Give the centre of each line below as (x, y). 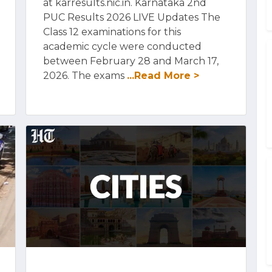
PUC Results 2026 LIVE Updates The (132, 17)
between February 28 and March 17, (131, 61)
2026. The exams (85, 76)
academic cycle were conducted (122, 46)
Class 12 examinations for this (112, 32)
